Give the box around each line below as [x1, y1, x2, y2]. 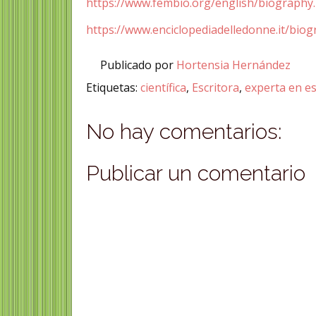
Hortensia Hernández [176, 57, 294, 73]
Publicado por [100, 57, 177, 73]
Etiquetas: [86, 79, 141, 95]
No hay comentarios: [86, 119, 283, 144]
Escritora [192, 79, 240, 95]
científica [140, 79, 187, 95]
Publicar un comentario [86, 160, 306, 186]
